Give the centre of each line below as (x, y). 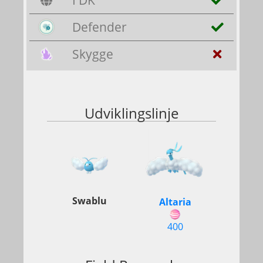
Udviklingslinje (131, 113)
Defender (100, 27)
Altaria (175, 202)
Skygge (93, 54)
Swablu (89, 201)
